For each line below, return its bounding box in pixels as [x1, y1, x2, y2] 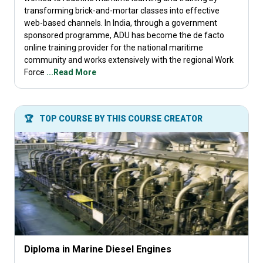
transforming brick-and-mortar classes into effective [24, 6, 220, 15]
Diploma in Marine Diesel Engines [24, 244, 171, 255]
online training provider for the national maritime [24, 43, 203, 52]
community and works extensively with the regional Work [24, 55, 234, 65]
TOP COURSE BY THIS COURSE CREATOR [38, 114, 203, 123]
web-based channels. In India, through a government [24, 18, 217, 28]
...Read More [46, 68, 96, 77]
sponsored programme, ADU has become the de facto [24, 31, 224, 40]
